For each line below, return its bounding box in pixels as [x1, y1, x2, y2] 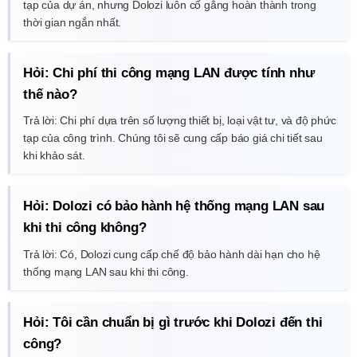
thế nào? [23, 86, 77, 102]
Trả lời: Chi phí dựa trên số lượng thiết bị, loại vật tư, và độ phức [23, 114, 336, 127]
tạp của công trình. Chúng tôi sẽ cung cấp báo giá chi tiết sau [23, 131, 323, 145]
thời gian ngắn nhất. [23, 15, 122, 29]
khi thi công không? [23, 220, 147, 236]
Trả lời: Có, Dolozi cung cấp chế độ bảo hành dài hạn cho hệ [23, 247, 320, 261]
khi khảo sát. [23, 149, 85, 163]
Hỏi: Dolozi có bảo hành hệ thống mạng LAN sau [23, 198, 325, 214]
